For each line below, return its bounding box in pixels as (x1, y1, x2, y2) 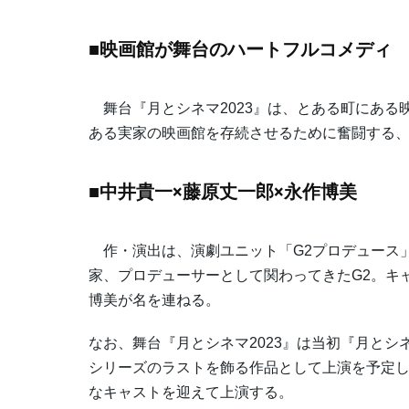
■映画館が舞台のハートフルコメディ (89, 38, 392, 61)
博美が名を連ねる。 (89, 292, 220, 309)
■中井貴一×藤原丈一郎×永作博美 (89, 181, 357, 204)
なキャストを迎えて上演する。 (89, 384, 293, 401)
